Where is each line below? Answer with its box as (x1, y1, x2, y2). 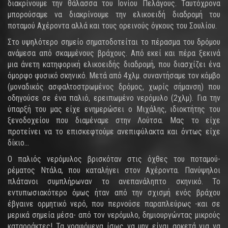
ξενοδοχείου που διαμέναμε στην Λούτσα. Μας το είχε (8, 116, 220, 125)
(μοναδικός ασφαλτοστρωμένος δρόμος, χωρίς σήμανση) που (8, 82, 220, 92)
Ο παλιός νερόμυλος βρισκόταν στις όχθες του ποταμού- (8, 154, 220, 164)
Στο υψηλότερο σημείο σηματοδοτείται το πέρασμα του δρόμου (8, 37, 220, 47)
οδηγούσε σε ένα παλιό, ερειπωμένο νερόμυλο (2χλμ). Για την (8, 93, 220, 103)
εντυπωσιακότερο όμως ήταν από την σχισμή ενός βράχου (8, 188, 220, 197)
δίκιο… (8, 138, 29, 148)
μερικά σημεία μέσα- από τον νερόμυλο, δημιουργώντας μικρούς (8, 210, 220, 220)
